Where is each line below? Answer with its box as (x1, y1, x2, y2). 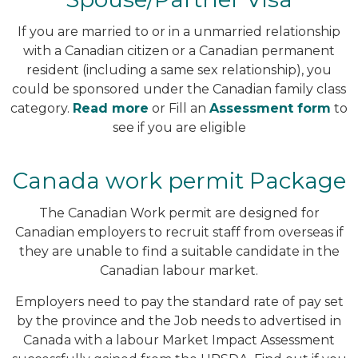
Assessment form (209, 100, 331, 116)
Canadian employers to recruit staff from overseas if (14, 225, 344, 241)
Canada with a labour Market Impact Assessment (23, 332, 335, 348)
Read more (73, 100, 149, 116)
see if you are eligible (112, 119, 246, 135)
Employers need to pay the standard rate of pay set (14, 293, 344, 309)
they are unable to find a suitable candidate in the (18, 244, 340, 260)
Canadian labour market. (100, 263, 258, 279)
